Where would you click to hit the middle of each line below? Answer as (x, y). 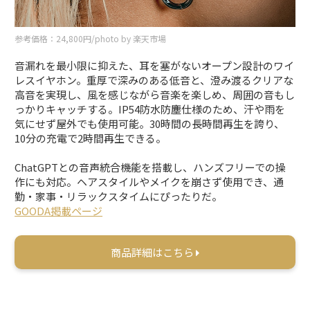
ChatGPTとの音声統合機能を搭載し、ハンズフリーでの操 (151, 167)
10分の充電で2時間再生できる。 (91, 138)
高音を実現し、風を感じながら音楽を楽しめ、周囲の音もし (155, 94)
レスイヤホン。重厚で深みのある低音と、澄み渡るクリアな (154, 80)
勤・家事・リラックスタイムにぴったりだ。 (119, 196)
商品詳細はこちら (153, 252)
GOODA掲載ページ (59, 210)
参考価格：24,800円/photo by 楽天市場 (91, 38)
